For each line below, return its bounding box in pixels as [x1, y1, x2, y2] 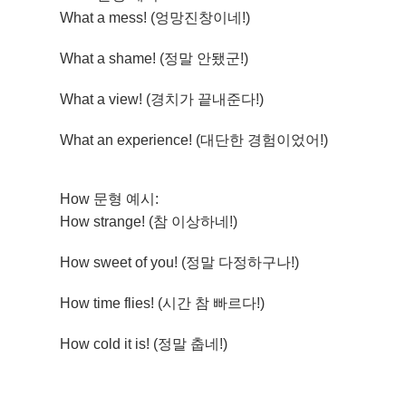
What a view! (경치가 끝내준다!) [60, 92, 265, 107]
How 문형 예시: [60, 191, 159, 207]
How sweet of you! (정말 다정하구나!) [60, 255, 300, 270]
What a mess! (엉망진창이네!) [60, 10, 251, 25]
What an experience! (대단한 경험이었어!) [60, 132, 329, 148]
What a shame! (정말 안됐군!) [60, 51, 249, 66]
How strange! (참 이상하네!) [60, 214, 238, 229]
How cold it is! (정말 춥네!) [60, 336, 228, 352]
